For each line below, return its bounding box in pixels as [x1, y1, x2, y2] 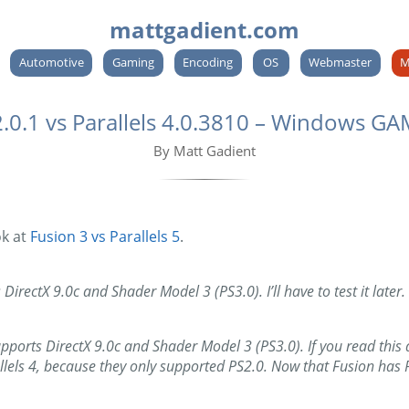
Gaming [111, 54, 154, 71]
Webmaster [309, 54, 372, 71]
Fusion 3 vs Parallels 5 [30, 226, 180, 247]
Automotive [18, 54, 84, 71]
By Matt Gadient [153, 142, 256, 161]
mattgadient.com [110, 15, 299, 46]
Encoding [183, 54, 234, 71]
